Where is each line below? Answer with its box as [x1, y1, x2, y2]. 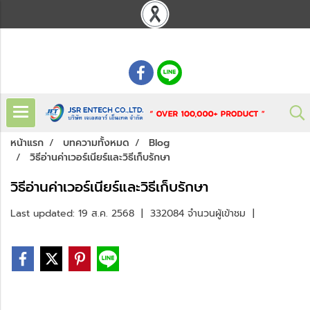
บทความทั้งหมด [63, 136, 129, 151]
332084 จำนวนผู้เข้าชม [150, 206, 246, 221]
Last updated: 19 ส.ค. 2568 [10, 206, 134, 221]
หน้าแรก [10, 136, 44, 151]
